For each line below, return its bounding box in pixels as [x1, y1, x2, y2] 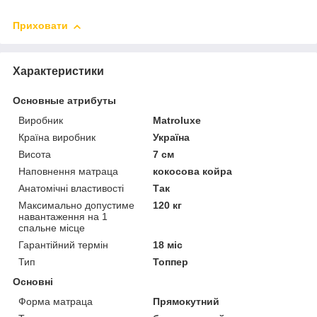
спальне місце [18, 222, 85, 234]
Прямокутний [153, 296, 220, 308]
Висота [18, 149, 51, 161]
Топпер [153, 256, 189, 268]
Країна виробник [18, 132, 96, 144]
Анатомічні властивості [18, 183, 124, 195]
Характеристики [13, 65, 104, 78]
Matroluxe [153, 115, 202, 127]
